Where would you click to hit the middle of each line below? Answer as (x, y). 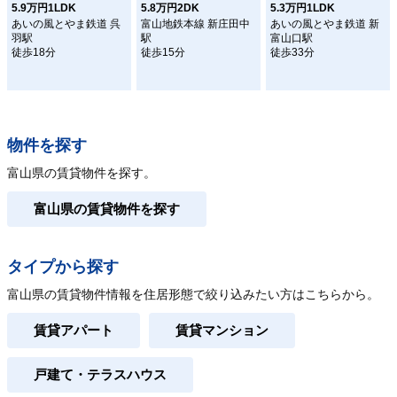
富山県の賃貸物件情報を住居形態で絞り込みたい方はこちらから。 (193, 294)
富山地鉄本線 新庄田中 (195, 23)
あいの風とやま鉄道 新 (324, 23)
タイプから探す (63, 266)
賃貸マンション (222, 331)
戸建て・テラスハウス (100, 375)
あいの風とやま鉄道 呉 (66, 23)
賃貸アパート (74, 331)
